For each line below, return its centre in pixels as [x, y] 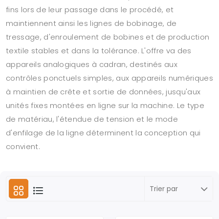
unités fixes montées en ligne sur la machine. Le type [105, 105]
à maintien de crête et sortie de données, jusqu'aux [103, 92]
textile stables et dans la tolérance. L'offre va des [99, 51]
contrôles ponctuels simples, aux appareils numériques [109, 78]
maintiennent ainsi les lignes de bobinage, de [91, 23]
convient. [23, 146]
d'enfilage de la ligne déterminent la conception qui [103, 133]
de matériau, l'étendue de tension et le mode [92, 119]
